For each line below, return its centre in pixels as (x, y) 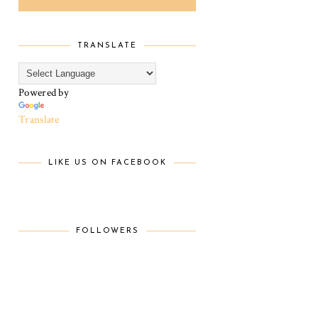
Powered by (44, 92)
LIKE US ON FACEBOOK (107, 163)
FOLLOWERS (107, 231)
